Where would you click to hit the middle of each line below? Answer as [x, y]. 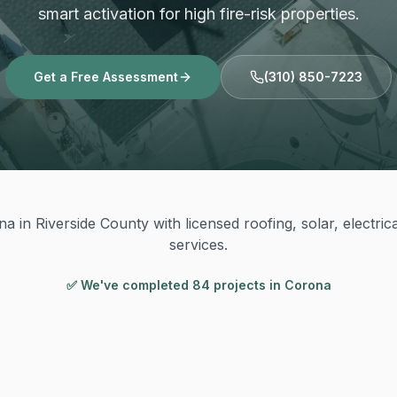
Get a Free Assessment [106, 77]
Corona [307, 285]
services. [198, 245]
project [234, 285]
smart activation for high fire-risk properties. [198, 14]
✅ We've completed [129, 285]
